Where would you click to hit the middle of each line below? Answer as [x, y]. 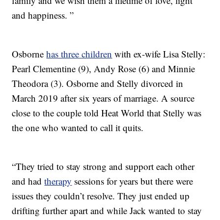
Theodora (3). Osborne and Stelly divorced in [98, 83]
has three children [79, 54]
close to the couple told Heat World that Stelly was [107, 113]
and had [28, 181]
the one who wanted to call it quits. [78, 128]
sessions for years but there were [133, 181]
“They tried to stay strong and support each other [103, 166]
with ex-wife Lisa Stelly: [159, 54]
